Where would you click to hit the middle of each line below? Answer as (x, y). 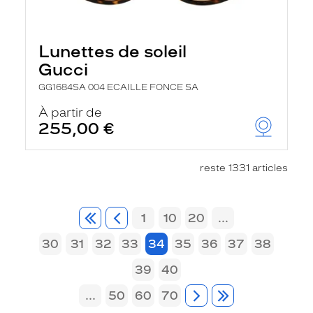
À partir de (70, 112)
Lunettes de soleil (112, 51)
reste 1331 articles (244, 168)
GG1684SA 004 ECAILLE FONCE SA (118, 87)
